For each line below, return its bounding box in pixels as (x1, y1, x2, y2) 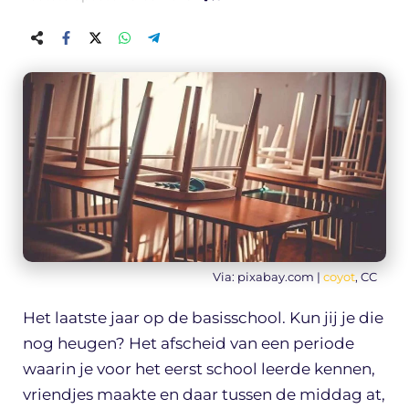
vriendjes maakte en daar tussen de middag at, (23, 384, 385, 404)
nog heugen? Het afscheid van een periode (23, 333, 354, 352)
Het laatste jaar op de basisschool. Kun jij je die (23, 308, 383, 327)
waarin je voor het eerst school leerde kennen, (23, 359, 375, 378)
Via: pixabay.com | (213, 268, 323, 284)
